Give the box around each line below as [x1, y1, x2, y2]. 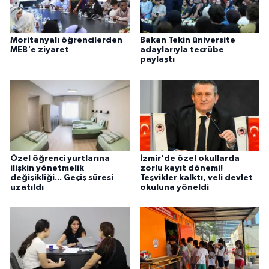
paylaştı [139, 55, 175, 64]
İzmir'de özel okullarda [139, 154, 240, 163]
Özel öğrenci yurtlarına [10, 154, 110, 163]
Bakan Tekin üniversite [139, 36, 235, 45]
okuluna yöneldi [139, 183, 209, 192]
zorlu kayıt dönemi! [139, 163, 223, 172]
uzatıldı [10, 183, 44, 192]
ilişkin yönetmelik [10, 163, 84, 172]
